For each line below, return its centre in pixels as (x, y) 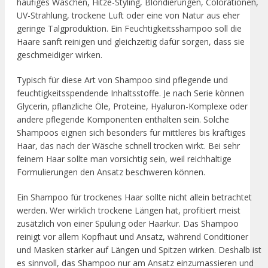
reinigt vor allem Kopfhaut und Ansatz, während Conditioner (133, 236)
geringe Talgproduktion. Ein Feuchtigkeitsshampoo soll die (129, 28)
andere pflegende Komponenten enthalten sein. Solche (123, 119)
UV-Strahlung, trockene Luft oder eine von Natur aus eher (128, 15)
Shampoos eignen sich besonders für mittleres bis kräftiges (131, 132)
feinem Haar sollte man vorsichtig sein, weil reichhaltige (124, 159)
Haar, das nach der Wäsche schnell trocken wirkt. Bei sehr (128, 145)
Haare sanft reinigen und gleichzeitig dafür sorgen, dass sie (131, 41)
